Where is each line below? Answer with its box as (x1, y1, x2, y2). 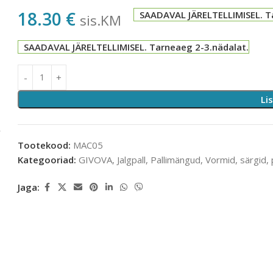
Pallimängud (151, 153, 201, 166)
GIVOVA (79, 153, 113, 166)
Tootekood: (18, 138, 74, 151)
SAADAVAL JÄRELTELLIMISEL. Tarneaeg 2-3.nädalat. (23, 40, 249, 53)
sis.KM (80, 10, 122, 30)
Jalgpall (117, 153, 146, 166)
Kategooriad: (18, 153, 77, 166)
